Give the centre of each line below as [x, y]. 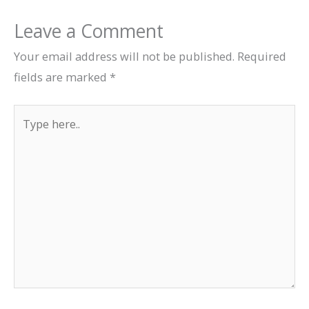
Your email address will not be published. [124, 57]
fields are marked [62, 77]
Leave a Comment [89, 31]
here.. [27, 134]
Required [262, 57]
